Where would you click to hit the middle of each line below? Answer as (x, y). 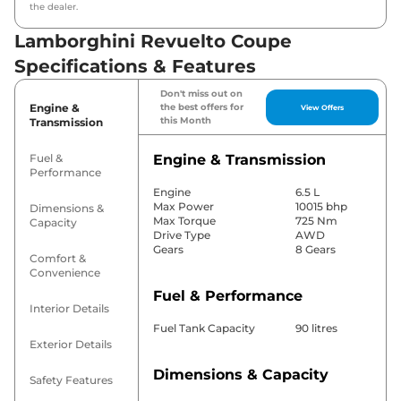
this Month (185, 121)
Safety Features (71, 380)
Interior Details (69, 309)
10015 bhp (321, 207)
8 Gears (315, 250)
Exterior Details (71, 345)
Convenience (65, 273)
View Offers (323, 107)
